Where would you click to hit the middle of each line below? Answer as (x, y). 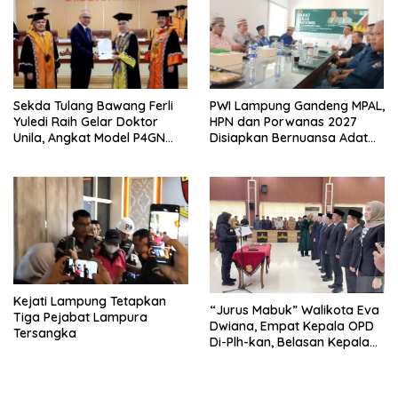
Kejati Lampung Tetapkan (90, 302)
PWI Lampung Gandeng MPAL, (297, 106)
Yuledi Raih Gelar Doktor (86, 122)
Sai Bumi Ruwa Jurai (270, 154)
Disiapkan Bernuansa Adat (289, 138)
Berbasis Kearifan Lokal (84, 154)
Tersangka (45, 334)
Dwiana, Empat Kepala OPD (292, 326)
